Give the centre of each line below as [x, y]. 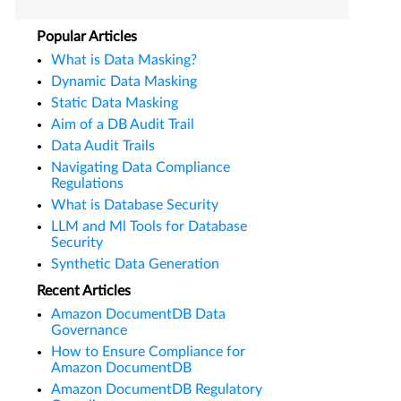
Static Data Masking [115, 103]
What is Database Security [135, 205]
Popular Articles [87, 37]
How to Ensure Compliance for [148, 352]
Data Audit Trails [103, 146]
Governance [89, 330]
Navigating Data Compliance [141, 167]
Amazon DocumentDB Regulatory [157, 389]
